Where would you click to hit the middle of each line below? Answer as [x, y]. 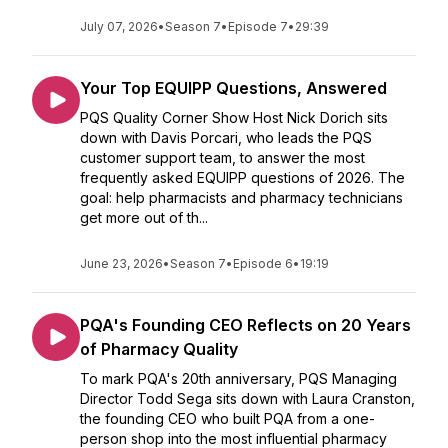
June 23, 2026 [121, 263]
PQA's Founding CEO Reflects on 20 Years [245, 325]
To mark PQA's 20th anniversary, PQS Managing [238, 378]
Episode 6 [263, 263]
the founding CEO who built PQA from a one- [227, 418]
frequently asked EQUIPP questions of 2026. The [242, 177]
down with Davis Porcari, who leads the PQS [226, 137]
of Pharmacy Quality [159, 349]
